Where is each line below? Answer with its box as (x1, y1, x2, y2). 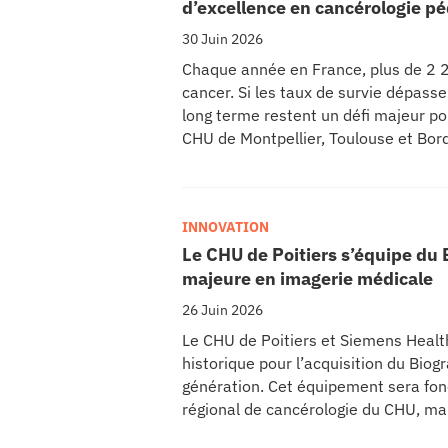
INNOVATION (182, 217, 269, 236)
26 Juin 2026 (182, 300, 263, 319)
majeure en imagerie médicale (182, 266, 433, 290)
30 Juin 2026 (182, 29, 263, 48)
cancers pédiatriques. (182, 173, 338, 194)
